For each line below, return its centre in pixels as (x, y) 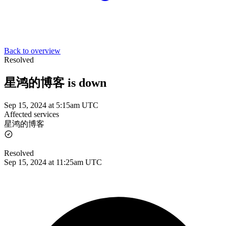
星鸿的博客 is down (55, 82)
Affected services (32, 114)
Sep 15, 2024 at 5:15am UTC (51, 105)
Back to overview (32, 51)
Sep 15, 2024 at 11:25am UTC (53, 162)
